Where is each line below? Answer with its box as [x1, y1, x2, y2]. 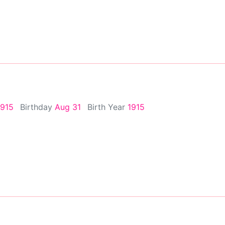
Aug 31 [55, 101, 81, 112]
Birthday [20, 101, 55, 112]
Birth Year [87, 101, 128, 112]
